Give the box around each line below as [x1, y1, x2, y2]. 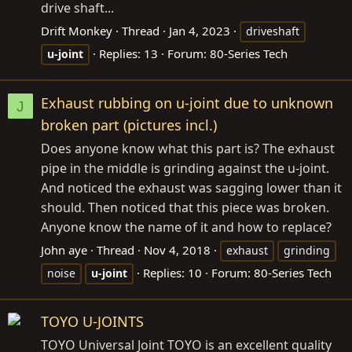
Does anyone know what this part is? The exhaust [41, 139, 335, 157]
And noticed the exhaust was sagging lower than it [41, 178, 342, 196]
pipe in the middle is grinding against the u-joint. [41, 159, 329, 177]
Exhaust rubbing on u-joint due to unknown [41, 93, 333, 112]
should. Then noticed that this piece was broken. [41, 198, 329, 216]
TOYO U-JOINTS [41, 311, 144, 331]
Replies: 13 [99, 46, 158, 62]
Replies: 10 [143, 264, 202, 280]
